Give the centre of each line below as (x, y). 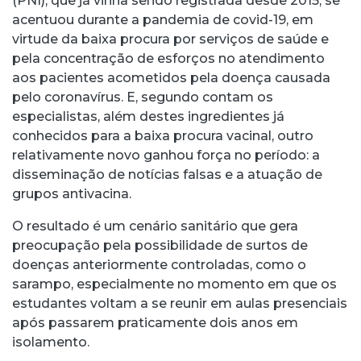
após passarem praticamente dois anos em (155, 322)
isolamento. (51, 342)
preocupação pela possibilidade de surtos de (160, 245)
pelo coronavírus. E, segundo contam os (143, 97)
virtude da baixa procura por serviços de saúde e (170, 39)
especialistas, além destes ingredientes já (148, 116)
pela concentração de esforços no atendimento (168, 58)
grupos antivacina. (72, 193)
